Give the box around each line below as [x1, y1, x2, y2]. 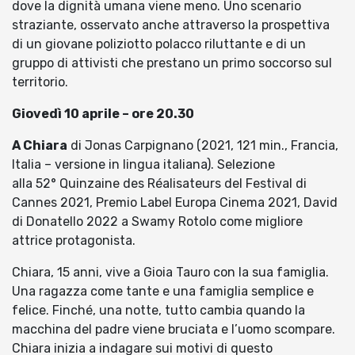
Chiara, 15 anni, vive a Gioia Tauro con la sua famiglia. [12, 265, 329, 281]
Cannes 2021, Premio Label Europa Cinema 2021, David [12, 195, 338, 211]
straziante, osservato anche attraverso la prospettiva [12, 17, 330, 33]
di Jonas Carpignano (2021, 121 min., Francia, [67, 138, 338, 154]
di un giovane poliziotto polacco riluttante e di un [12, 36, 306, 52]
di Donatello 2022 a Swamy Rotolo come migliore [12, 214, 303, 230]
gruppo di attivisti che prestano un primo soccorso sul [12, 55, 332, 71]
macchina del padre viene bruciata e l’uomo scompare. [12, 322, 335, 338]
